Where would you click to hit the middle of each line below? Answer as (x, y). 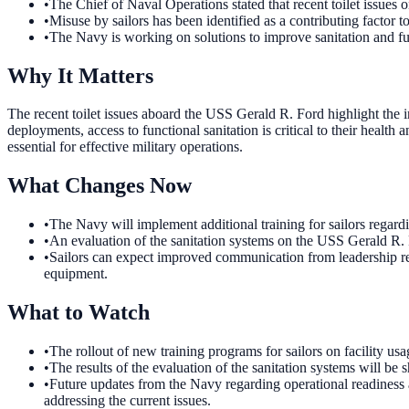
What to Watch (79, 313)
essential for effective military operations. (125, 147)
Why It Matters (80, 75)
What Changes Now (100, 186)
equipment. (76, 274)
